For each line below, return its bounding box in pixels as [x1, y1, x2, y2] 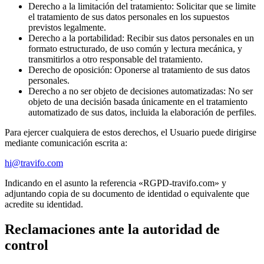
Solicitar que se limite [176, 1, 256, 12]
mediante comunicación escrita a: [5, 138, 127, 148]
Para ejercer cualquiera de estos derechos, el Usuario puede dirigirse [5, 127, 256, 138]
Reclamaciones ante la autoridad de [5, 222, 220, 237]
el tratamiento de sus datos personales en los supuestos [28, 12, 229, 22]
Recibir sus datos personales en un [127, 33, 254, 44]
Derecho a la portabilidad [28, 33, 122, 44]
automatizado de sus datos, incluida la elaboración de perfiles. [28, 107, 256, 118]
